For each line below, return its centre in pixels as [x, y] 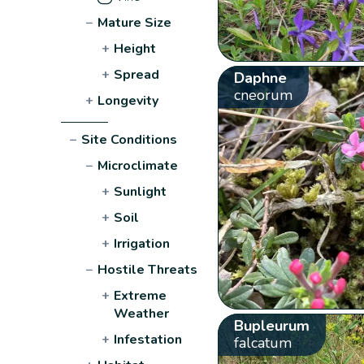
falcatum [262, 342]
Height [135, 48]
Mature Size [135, 22]
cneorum [263, 95]
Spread [137, 74]
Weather [142, 313]
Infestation [148, 339]
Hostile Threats [148, 269]
